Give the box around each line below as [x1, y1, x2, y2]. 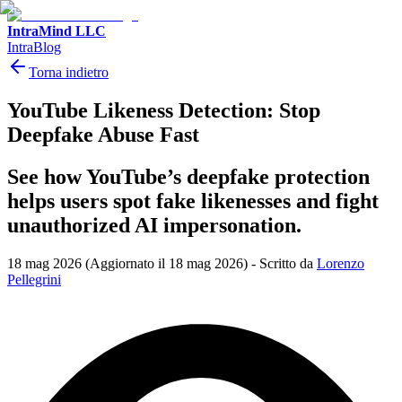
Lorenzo [317, 255, 364, 271]
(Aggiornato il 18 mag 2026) [85, 255, 248, 271]
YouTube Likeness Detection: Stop [7, 98, 320, 122]
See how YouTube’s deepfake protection [7, 164, 370, 188]
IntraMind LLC [7, 23, 106, 39]
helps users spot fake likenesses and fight [7, 188, 379, 213]
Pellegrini [7, 271, 61, 287]
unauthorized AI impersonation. [7, 213, 301, 237]
